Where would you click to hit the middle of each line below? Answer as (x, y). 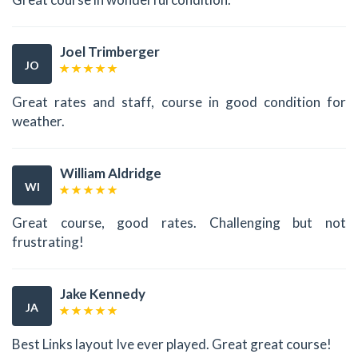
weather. (38, 121)
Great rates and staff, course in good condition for (179, 101)
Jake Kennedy (103, 294)
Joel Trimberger (110, 52)
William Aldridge (111, 173)
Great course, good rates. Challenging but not (179, 223)
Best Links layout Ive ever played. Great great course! (172, 344)
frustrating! (48, 242)
